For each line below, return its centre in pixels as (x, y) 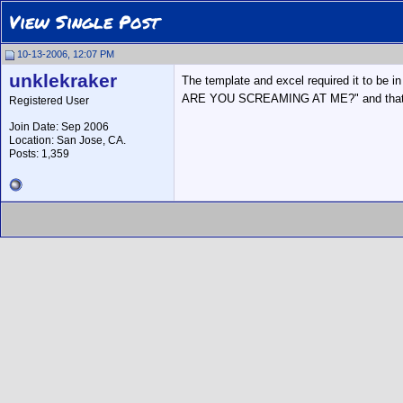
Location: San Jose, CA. (67, 140)
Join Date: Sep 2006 (59, 127)
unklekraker (63, 81)
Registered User (49, 101)
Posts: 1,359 (39, 154)
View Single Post (84, 22)
